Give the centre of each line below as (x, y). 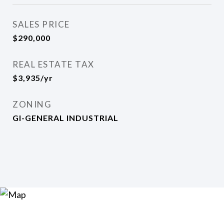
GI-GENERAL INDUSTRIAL (65, 118)
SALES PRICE (41, 24)
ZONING (32, 104)
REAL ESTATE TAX (53, 64)
